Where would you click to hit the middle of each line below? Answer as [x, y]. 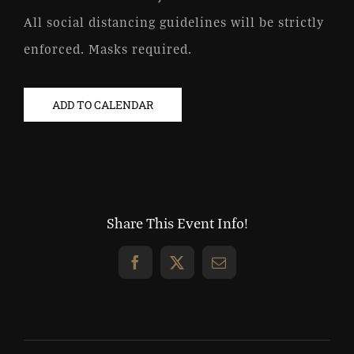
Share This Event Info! [177, 223]
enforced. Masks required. [108, 49]
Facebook [165, 268]
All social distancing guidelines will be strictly [174, 22]
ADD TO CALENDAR [103, 104]
